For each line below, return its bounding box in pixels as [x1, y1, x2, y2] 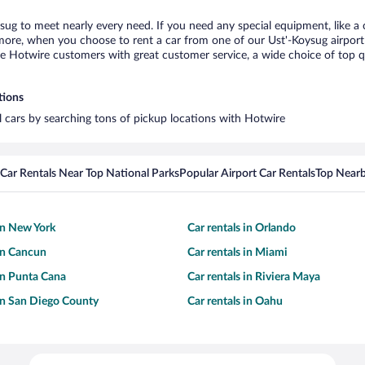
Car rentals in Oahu [187, 296, 283, 307]
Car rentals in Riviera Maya [187, 271, 320, 283]
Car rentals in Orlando [187, 222, 296, 234]
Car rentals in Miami [187, 247, 288, 258]
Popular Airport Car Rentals [179, 168, 315, 179]
